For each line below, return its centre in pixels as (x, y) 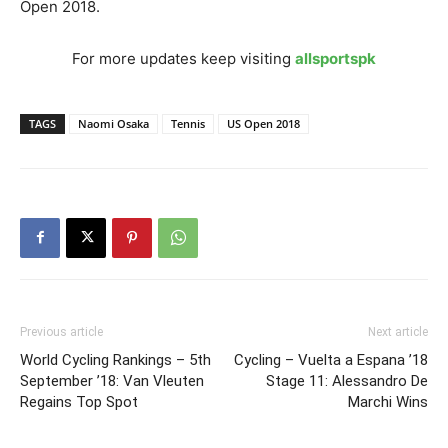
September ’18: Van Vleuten (112, 380)
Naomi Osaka (113, 123)
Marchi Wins (388, 401)
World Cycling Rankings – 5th (115, 359)
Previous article (61, 331)
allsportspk (335, 58)
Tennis (188, 123)
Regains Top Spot (79, 401)
